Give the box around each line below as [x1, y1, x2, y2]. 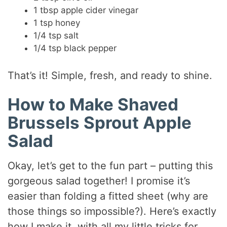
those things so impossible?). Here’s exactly [8, 205, 217, 218]
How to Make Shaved [8, 94, 179, 115]
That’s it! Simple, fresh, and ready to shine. [8, 69, 213, 82]
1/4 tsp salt [33, 30, 79, 41]
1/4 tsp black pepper [33, 43, 117, 54]
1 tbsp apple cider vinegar [33, 5, 139, 16]
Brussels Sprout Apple [8, 112, 192, 133]
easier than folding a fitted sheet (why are [8, 190, 209, 203]
